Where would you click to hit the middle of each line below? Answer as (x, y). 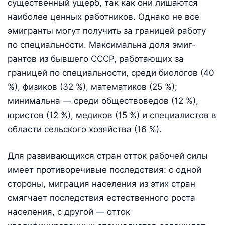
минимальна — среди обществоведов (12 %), (103, 101)
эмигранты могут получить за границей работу (107, 30)
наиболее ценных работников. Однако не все (103, 16)
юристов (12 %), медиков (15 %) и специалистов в (112, 115)
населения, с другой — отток (69, 212)
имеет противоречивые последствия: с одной (104, 170)
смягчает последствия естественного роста (101, 198)
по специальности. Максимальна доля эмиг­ (101, 44)
